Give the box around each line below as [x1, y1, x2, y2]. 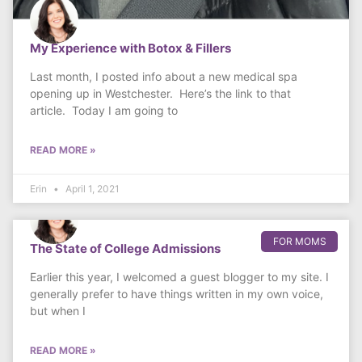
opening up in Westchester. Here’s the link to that [30, 86, 291, 101]
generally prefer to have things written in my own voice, [30, 287, 323, 301]
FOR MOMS [272, 235, 326, 248]
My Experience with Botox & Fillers [30, 40, 231, 57]
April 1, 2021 [63, 183, 120, 196]
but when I [30, 304, 86, 318]
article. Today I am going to [30, 103, 178, 118]
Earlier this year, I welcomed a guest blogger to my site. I [30, 270, 329, 284]
